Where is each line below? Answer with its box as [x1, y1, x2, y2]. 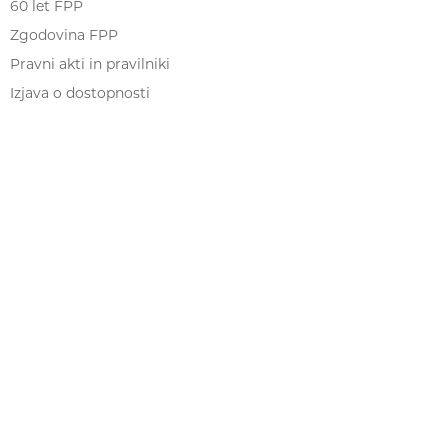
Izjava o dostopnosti [10, 84, 150, 102]
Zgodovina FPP [10, 26, 118, 44]
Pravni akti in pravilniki [10, 55, 170, 73]
